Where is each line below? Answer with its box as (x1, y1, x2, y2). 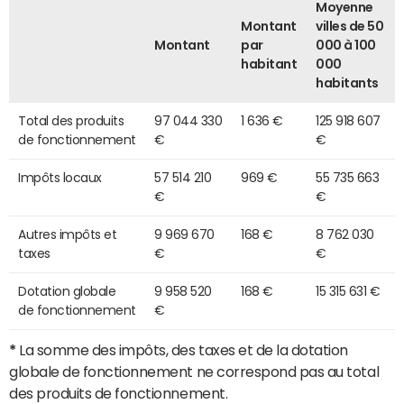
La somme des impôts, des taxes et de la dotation (15, 342, 349, 357)
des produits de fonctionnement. (9, 385, 228, 400)
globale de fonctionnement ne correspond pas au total (9, 363, 380, 379)
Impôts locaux (18, 170, 102, 184)
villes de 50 (316, 19, 384, 32)
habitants (316, 76, 379, 89)
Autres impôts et (18, 227, 117, 241)
